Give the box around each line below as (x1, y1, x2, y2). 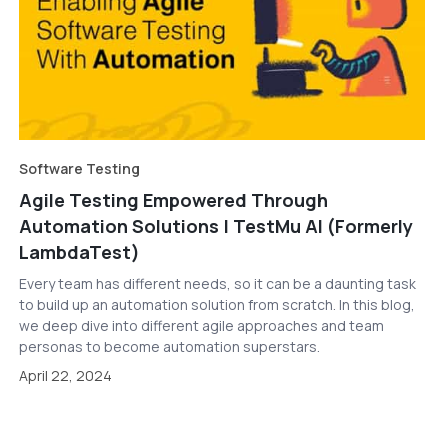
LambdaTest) (18, 239, 140, 264)
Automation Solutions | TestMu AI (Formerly (18, 213, 413, 238)
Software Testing (18, 158, 140, 178)
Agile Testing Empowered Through (18, 187, 328, 212)
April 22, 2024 (18, 365, 112, 385)
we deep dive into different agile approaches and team (18, 315, 384, 335)
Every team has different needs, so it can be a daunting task (18, 273, 416, 293)
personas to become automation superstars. (18, 336, 320, 356)
